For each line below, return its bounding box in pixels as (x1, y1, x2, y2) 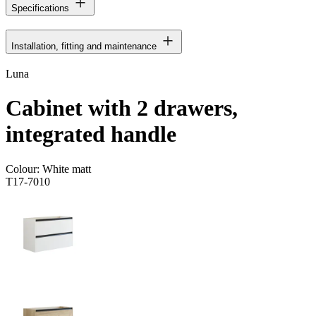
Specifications (11, 2, 69, 13)
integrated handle (6, 121, 176, 147)
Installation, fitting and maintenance (11, 40, 157, 51)
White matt (42, 162, 91, 175)
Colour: (6, 162, 42, 175)
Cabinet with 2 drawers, (6, 95, 238, 121)
